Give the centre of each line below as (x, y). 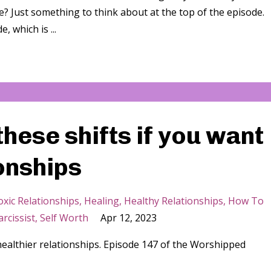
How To (246, 201)
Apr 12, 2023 (129, 218)
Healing (102, 201)
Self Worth (64, 218)
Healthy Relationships (174, 201)
